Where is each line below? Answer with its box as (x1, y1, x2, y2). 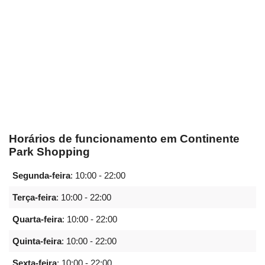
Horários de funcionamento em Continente (9, 132, 240, 146)
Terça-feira (12, 192, 56, 203)
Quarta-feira (12, 214, 62, 225)
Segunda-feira (12, 170, 70, 181)
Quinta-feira (12, 236, 62, 247)
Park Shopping (9, 146, 90, 159)
